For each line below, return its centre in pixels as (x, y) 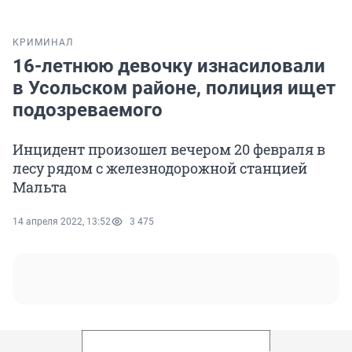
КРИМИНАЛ (43, 43)
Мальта (40, 187)
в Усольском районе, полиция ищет (174, 88)
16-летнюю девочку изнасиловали (169, 66)
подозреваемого (88, 110)
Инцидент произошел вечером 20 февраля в (169, 150)
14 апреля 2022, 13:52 (62, 222)
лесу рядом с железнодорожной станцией (160, 169)
